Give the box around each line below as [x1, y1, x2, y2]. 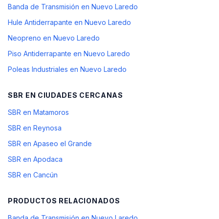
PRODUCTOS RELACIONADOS [8, 197, 120, 205]
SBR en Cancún [8, 171, 58, 179]
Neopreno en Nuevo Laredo [8, 34, 100, 42]
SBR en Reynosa [8, 124, 62, 132]
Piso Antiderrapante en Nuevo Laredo [8, 49, 130, 58]
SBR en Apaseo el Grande [8, 139, 92, 148]
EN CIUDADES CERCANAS [23, 91, 123, 99]
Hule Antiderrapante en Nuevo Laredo [8, 18, 131, 26]
